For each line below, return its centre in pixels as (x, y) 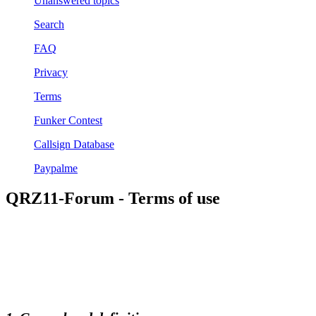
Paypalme (56, 169)
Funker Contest (68, 121)
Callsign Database (74, 145)
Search (49, 25)
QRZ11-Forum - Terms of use (113, 198)
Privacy (51, 73)
